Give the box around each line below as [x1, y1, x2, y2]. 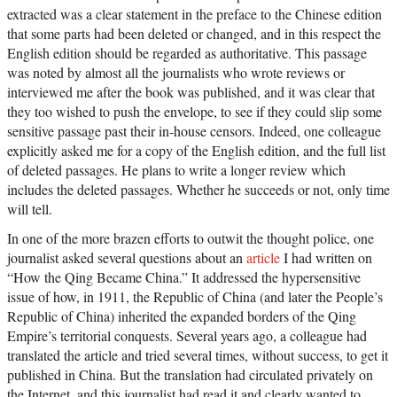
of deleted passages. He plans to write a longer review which [7, 160, 346, 180]
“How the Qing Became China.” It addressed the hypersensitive [7, 268, 361, 287]
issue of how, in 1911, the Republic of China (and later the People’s [7, 287, 383, 307]
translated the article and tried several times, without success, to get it [7, 346, 388, 365]
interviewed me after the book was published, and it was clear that [7, 82, 375, 102]
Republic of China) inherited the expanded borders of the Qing [7, 307, 356, 326]
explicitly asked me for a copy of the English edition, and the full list [7, 141, 385, 160]
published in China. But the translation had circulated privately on [7, 365, 373, 385]
